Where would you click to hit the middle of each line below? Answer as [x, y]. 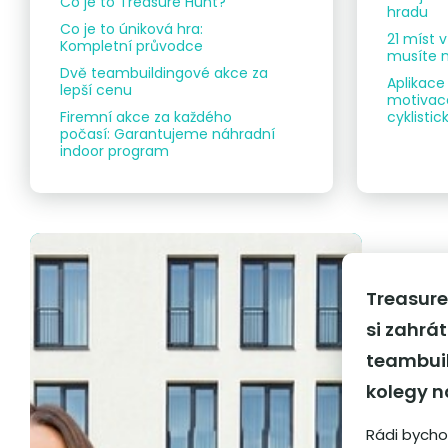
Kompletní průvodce [131, 46]
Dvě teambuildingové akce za [164, 73]
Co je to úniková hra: [131, 29]
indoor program [114, 151]
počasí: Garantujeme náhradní [167, 134]
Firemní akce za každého [146, 117]
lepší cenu [96, 90]
